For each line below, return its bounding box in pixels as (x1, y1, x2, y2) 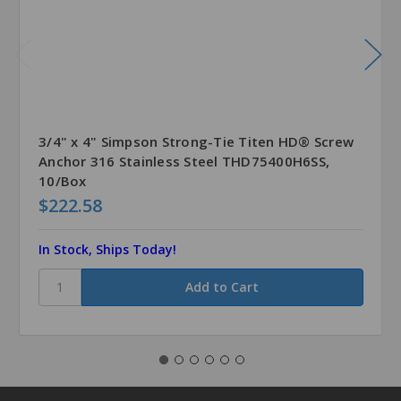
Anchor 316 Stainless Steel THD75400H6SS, (38, 151, 329, 170)
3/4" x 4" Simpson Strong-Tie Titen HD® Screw (38, 132, 354, 150)
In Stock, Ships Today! (38, 240, 176, 258)
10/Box (38, 171, 87, 190)
